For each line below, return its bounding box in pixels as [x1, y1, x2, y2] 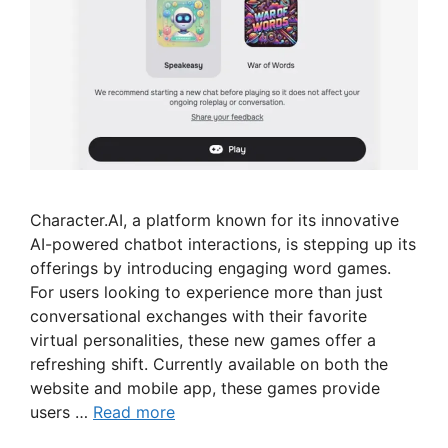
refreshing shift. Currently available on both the [30, 354, 388, 375]
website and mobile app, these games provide [30, 378, 380, 399]
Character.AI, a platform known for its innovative [30, 210, 399, 231]
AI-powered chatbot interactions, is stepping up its [30, 234, 416, 255]
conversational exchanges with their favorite [30, 306, 367, 327]
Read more [93, 402, 175, 423]
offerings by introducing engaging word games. [30, 258, 391, 279]
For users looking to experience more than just [30, 282, 383, 303]
